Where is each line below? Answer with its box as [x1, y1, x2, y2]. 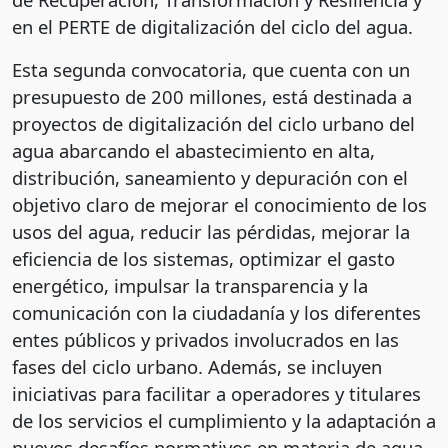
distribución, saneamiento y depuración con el [12, 165, 408, 191]
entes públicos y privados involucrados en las [12, 327, 399, 353]
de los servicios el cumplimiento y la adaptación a [12, 408, 436, 434]
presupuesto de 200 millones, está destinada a [12, 84, 412, 110]
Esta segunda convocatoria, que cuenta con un [12, 57, 410, 83]
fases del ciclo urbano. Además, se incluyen [12, 354, 382, 380]
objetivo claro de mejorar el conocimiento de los [12, 192, 427, 218]
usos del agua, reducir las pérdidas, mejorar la [12, 219, 410, 245]
